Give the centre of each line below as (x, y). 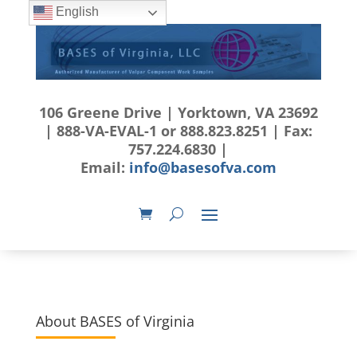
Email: (104, 168)
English (75, 12)
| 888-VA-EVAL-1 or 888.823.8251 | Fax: (178, 131)
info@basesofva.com (202, 168)
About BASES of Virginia (115, 322)
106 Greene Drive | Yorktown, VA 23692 (178, 113)
